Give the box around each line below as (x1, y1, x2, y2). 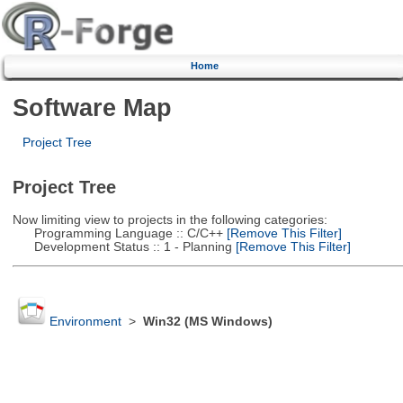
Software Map (12, 93, 172, 121)
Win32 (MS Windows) (142, 315, 273, 329)
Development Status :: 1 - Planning (12, 239, 232, 254)
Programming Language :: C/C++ (12, 226, 223, 240)
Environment (49, 315, 121, 329)
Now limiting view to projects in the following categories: (12, 212, 327, 227)
